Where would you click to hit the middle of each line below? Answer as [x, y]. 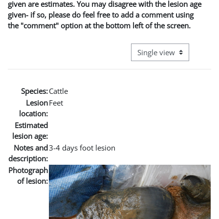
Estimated [31, 125]
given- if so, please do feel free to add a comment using [101, 14]
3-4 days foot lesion [82, 147]
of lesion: [33, 181]
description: [28, 158]
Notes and [31, 147]
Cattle [58, 91]
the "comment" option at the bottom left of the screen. [99, 25]
